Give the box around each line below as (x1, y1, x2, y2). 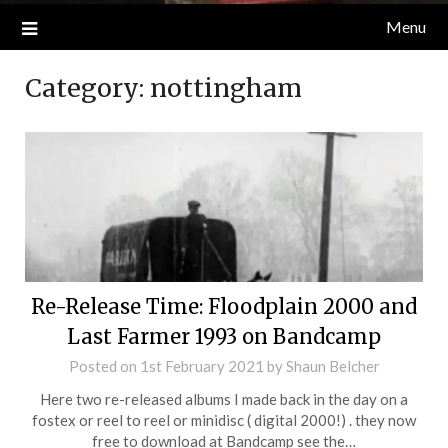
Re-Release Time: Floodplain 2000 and (31, 294, 417, 320)
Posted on (68, 357, 140, 376)
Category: (25, 72, 150, 105)
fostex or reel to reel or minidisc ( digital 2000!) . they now (32, 411, 416, 430)
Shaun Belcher (285, 357, 380, 376)
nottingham (150, 72, 302, 105)
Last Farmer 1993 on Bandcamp (67, 324, 381, 350)
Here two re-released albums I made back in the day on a (40, 390, 408, 409)
